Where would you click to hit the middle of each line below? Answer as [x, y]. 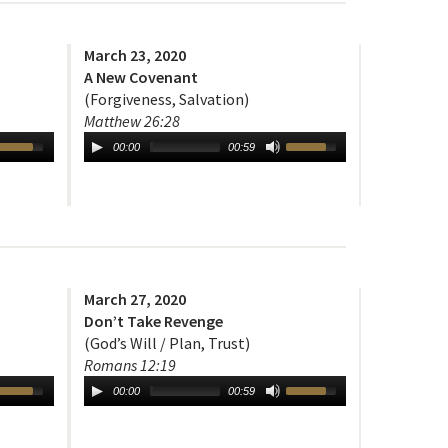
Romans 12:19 [129, 365]
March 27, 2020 [134, 299]
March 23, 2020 [134, 55]
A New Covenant [140, 77]
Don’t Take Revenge [153, 321]
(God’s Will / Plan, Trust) [166, 343]
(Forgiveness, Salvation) [166, 99]
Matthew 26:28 [131, 121]
